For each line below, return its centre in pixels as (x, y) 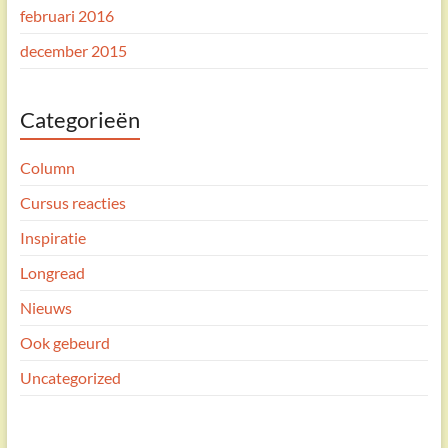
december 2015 (73, 50)
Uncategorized (70, 377)
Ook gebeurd (64, 342)
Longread (52, 272)
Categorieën (79, 119)
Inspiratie (52, 237)
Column (47, 167)
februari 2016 (66, 15)
